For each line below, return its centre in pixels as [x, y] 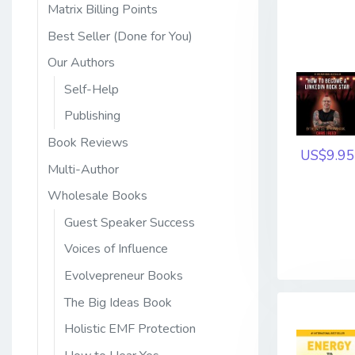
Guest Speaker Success [130, 222]
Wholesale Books [97, 196]
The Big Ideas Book [118, 302]
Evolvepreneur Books [124, 276]
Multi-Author [83, 169]
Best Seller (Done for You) [120, 36]
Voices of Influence [116, 249]
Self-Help [92, 89]
